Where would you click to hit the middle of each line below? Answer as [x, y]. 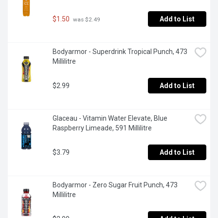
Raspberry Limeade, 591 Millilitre [102, 128]
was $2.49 [86, 19]
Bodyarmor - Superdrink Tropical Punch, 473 [120, 52]
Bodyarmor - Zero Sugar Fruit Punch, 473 [115, 185]
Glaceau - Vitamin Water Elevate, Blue [110, 118]
